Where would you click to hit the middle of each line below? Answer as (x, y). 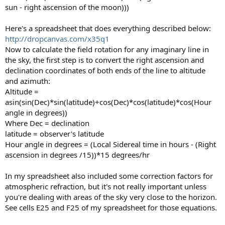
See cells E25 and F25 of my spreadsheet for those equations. (111, 208)
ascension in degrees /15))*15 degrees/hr (77, 155)
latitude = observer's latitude (54, 134)
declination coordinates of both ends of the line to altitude (105, 71)
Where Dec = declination (47, 123)
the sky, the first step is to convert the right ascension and (104, 60)
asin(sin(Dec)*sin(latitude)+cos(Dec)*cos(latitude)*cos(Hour (108, 102)
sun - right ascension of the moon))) (67, 7)
